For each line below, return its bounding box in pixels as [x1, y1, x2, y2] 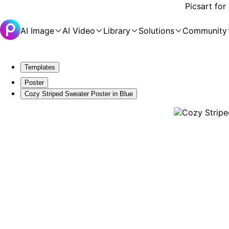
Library [103, 26, 130, 36]
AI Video [62, 26, 95, 36]
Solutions [139, 26, 174, 36]
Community [182, 26, 227, 36]
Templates [25, 63, 55, 71]
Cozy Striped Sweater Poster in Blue [25, 90, 133, 98]
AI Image [20, 26, 54, 36]
